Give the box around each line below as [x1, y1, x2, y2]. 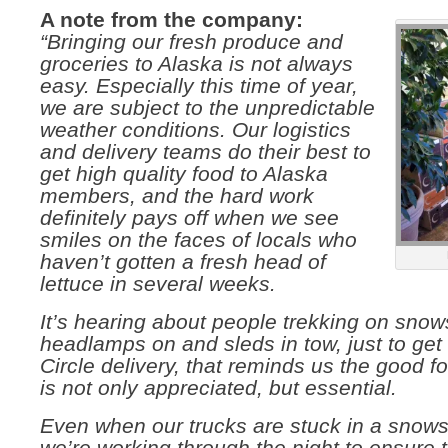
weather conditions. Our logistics [40, 118, 351, 142]
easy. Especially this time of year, [40, 74, 358, 98]
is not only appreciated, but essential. [40, 376, 397, 400]
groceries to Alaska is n [40, 52, 263, 76]
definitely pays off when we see [40, 206, 339, 230]
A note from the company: [40, 8, 303, 32]
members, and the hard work [40, 184, 314, 208]
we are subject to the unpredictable [40, 96, 375, 120]
